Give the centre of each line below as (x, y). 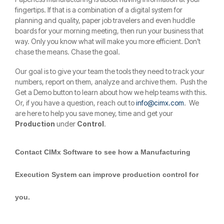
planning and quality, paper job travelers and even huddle (105, 20)
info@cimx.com (160, 103)
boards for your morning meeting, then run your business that (109, 31)
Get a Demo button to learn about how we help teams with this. (112, 92)
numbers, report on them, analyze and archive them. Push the (111, 82)
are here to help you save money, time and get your (94, 113)
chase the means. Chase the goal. (67, 52)
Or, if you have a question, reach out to (75, 103)
